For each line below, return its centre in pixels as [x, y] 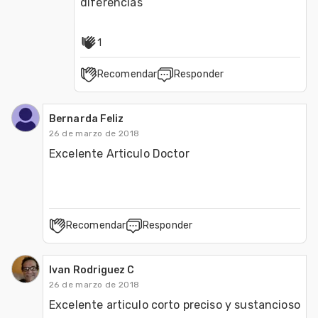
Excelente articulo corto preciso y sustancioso [175, 305]
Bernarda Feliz [87, 119]
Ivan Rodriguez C [92, 270]
